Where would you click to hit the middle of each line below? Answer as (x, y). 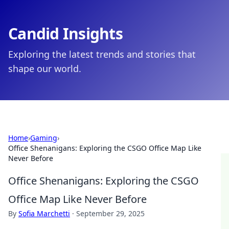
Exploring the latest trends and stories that (102, 54)
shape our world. (45, 68)
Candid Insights (65, 33)
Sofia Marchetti (44, 213)
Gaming (44, 138)
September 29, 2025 (110, 213)
